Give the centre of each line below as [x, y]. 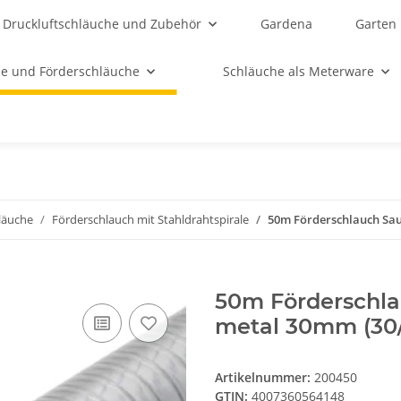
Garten [375, 24]
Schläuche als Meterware [298, 71]
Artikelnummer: [264, 378]
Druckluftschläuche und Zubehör [102, 24]
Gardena [286, 24]
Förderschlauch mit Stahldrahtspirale [150, 219]
